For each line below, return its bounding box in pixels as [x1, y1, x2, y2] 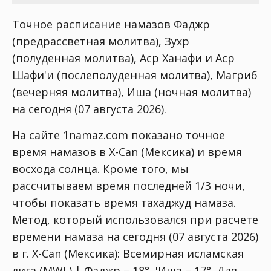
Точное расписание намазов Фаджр [12, 17, 210, 31]
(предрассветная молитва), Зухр [12, 34, 189, 48]
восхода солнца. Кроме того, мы [12, 162, 189, 176]
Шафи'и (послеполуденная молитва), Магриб [12, 68, 258, 82]
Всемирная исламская [123, 246, 244, 261]
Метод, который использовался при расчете [12, 212, 258, 227]
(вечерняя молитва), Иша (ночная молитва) [12, 85, 251, 99]
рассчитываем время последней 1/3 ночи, [12, 178, 245, 193]
